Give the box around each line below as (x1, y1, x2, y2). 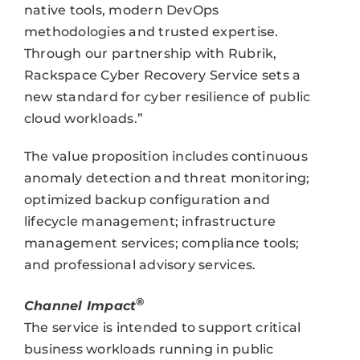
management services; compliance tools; (23, 235, 300, 252)
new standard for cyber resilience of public (23, 89, 311, 105)
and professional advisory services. (23, 257, 256, 273)
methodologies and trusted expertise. (23, 24, 279, 40)
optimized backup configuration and (23, 192, 271, 208)
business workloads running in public (23, 341, 274, 357)
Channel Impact (23, 297, 137, 313)
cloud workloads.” (23, 111, 144, 127)
